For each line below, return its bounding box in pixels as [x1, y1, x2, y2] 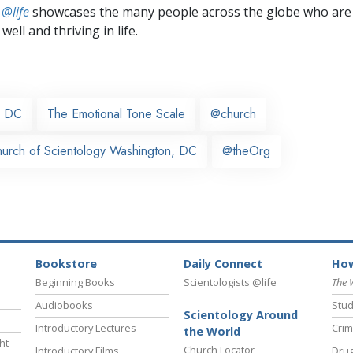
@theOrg [222, 141, 270, 160]
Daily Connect [184, 256, 262, 272]
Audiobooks [35, 298, 93, 313]
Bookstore [35, 256, 97, 272]
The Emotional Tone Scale [47, 104, 185, 123]
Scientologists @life [184, 275, 277, 290]
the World [184, 324, 240, 340]
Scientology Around [184, 307, 298, 323]
